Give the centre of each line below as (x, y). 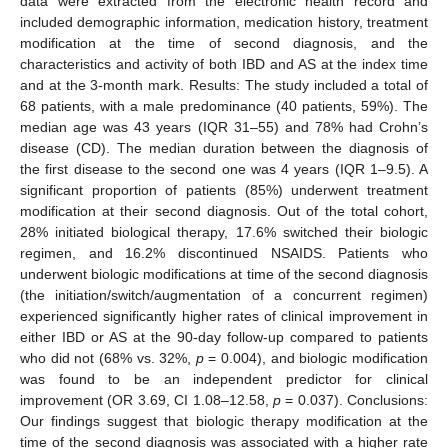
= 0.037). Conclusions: (354, 399)
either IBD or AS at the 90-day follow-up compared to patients (224, 336)
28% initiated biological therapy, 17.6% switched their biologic (224, 231)
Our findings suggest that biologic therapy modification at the (224, 420)
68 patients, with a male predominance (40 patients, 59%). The (224, 105)
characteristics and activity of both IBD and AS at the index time (224, 63)
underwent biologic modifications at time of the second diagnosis (224, 273)
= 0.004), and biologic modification (316, 357)
